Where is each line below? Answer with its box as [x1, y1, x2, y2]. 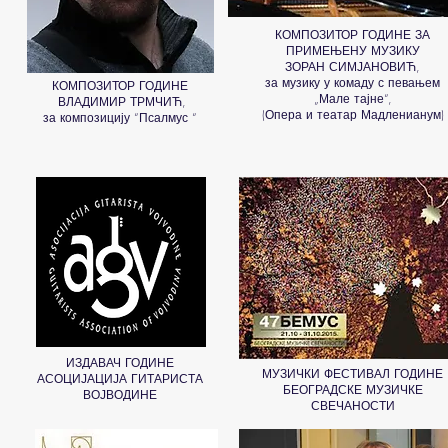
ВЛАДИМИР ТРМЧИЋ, [53, 93, 186, 110]
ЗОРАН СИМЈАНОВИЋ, [285, 58, 420, 75]
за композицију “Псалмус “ [42, 109, 197, 126]
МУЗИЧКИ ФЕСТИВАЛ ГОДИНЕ [262, 365, 443, 382]
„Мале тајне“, [313, 90, 392, 107]
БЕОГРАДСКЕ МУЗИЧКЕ [282, 381, 423, 398]
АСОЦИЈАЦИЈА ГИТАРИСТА [37, 370, 203, 387]
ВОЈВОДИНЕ [83, 386, 157, 403]
